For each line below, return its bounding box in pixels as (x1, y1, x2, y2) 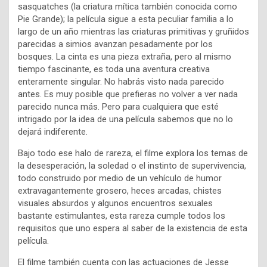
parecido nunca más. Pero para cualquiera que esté (18, 101, 219, 113)
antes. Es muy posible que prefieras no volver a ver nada (18, 89, 238, 100)
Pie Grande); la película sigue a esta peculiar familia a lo (18, 14, 234, 25)
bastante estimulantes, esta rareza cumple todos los (18, 210, 225, 222)
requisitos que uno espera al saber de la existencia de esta (18, 223, 247, 234)
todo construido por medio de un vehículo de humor (18, 173, 222, 184)
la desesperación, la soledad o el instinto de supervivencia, (18, 160, 246, 172)
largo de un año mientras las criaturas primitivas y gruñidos (18, 26, 249, 38)
